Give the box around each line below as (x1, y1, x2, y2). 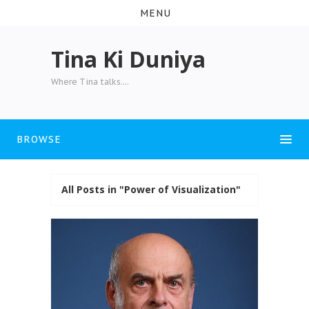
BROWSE (17, 132, 61, 146)
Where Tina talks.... (51, 76, 129, 87)
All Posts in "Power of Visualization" (61, 182, 241, 196)
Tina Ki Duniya (51, 43, 206, 74)
